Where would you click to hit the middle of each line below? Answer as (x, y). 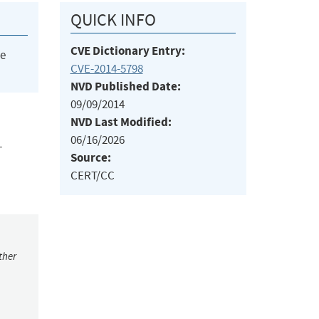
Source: (90, 158)
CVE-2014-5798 (106, 69)
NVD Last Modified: (121, 122)
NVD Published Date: (125, 87)
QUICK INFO (113, 20)
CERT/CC (92, 176)
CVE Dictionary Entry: (127, 51)
